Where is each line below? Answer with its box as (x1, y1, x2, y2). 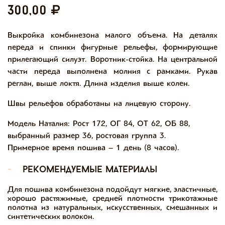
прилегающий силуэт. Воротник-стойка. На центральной (8, 54, 217, 64)
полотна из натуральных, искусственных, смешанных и (8, 202, 217, 212)
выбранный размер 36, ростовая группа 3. (8, 131, 166, 140)
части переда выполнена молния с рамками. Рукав (8, 66, 217, 76)
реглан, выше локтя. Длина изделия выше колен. (8, 78, 192, 88)
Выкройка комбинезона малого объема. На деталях (8, 30, 217, 40)
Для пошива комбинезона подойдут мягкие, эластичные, (8, 184, 217, 194)
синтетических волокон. (8, 211, 94, 221)
